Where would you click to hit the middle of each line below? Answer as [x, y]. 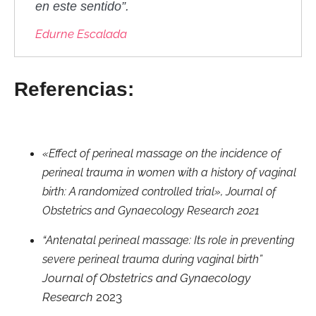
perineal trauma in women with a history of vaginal [169, 173]
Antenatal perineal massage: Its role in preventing [170, 240]
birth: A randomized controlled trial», [134, 192]
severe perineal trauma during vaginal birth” [152, 259]
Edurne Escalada [81, 34]
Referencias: [74, 89]
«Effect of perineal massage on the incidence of [162, 154]
